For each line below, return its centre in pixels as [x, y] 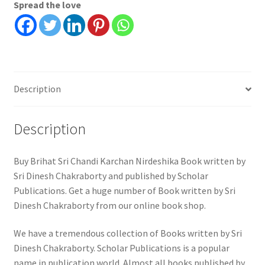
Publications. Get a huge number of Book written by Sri [124, 190]
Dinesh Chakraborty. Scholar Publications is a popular [121, 248]
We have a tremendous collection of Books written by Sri [127, 233]
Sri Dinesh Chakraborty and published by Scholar [111, 175]
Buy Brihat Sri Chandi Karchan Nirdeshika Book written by [129, 161]
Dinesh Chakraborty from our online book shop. [109, 205]
